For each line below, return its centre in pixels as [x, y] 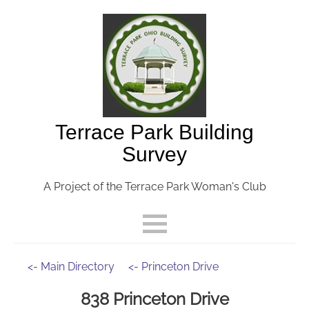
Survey [154, 154]
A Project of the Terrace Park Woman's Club [154, 187]
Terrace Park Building [154, 132]
